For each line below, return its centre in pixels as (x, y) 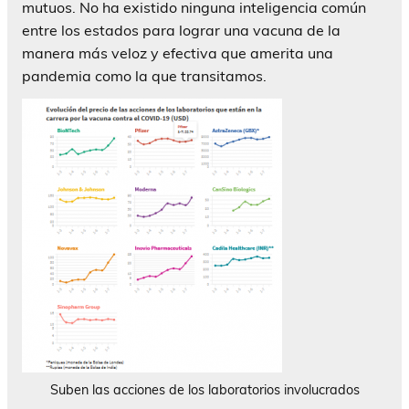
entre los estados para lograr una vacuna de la (181, 30)
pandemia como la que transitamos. (144, 75)
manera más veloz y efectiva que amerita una (178, 52)
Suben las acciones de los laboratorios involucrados (204, 389)
